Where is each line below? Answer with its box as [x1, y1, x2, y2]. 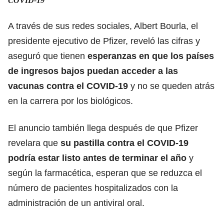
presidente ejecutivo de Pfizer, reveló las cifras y [8, 35, 200, 46]
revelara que [8, 137, 60, 148]
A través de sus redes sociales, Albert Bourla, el [8, 20, 198, 31]
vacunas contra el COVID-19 [8, 80, 128, 91]
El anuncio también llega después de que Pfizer [8, 122, 198, 133]
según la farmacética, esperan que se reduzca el [8, 167, 202, 178]
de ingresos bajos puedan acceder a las [8, 65, 178, 76]
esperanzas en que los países [87, 50, 214, 61]
